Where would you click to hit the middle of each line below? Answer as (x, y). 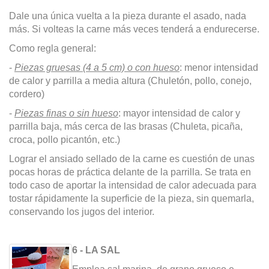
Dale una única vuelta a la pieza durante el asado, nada (128, 16)
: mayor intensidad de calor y (179, 113)
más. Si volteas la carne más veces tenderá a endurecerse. (134, 29)
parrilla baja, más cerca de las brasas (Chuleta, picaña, (126, 127)
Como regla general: (53, 49)
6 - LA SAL (96, 250)
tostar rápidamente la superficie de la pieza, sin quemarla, (131, 199)
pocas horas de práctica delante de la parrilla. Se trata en (130, 172)
